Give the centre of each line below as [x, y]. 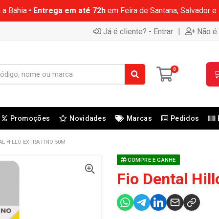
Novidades [88, 118]
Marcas [139, 118]
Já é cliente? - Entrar [138, 31]
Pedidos [185, 118]
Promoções [30, 118]
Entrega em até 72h [69, 11]
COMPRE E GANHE [151, 160]
